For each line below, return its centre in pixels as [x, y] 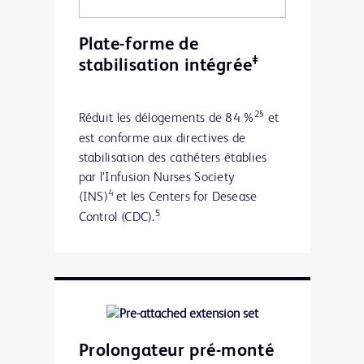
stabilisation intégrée [165, 65]
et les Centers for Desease [186, 197]
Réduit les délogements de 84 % [166, 118]
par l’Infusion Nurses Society [156, 178]
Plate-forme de [139, 44]
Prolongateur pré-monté [176, 351]
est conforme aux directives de [162, 139]
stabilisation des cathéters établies [173, 158]
